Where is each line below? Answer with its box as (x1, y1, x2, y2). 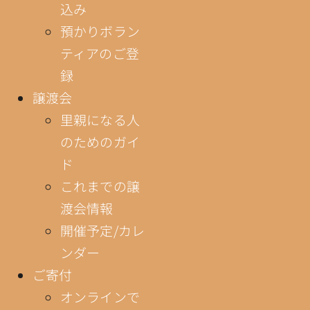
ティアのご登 (60, 43, 140, 62)
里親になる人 (60, 109, 140, 129)
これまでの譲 (60, 176, 140, 195)
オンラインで (60, 286, 140, 306)
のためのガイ (60, 131, 140, 151)
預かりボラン (60, 21, 140, 40)
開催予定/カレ (60, 220, 145, 239)
